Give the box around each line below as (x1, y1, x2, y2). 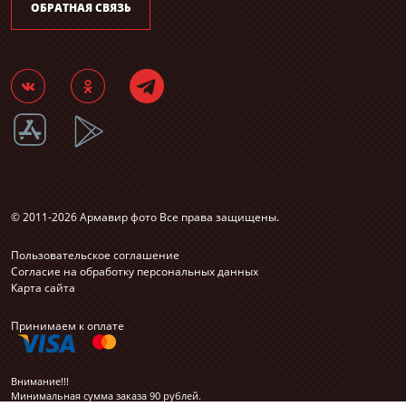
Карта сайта (11, 280, 75, 295)
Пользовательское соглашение (11, 247, 179, 263)
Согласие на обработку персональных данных (11, 264, 258, 279)
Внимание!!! (11, 374, 69, 388)
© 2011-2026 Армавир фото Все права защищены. (11, 209, 279, 225)
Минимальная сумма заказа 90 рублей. (11, 389, 201, 402)
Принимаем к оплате (11, 318, 124, 333)
